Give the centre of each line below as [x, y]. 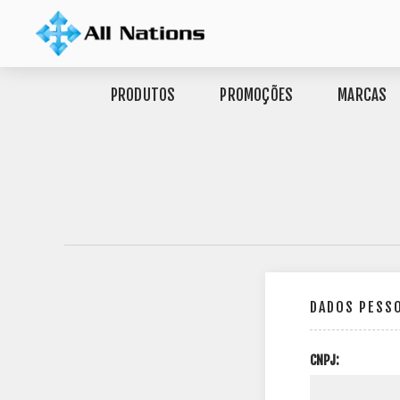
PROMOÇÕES [257, 95]
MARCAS [362, 95]
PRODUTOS [143, 95]
